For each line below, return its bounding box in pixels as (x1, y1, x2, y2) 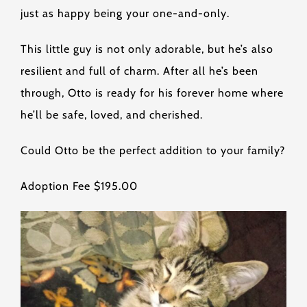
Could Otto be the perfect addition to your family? (21, 144, 285, 157)
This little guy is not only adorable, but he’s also (21, 42, 273, 56)
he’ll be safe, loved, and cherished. (21, 108, 203, 121)
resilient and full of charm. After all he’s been (21, 64, 258, 77)
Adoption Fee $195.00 (21, 180, 138, 193)
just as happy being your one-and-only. (21, 7, 230, 20)
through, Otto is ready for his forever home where (21, 86, 284, 99)
